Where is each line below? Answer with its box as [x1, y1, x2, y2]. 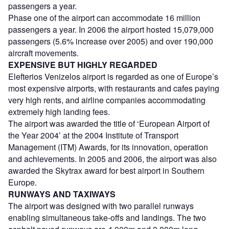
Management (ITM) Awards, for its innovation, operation [8, 141, 208, 153]
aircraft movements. [8, 47, 79, 59]
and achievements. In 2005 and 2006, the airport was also [8, 152, 217, 165]
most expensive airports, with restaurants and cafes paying [8, 82, 219, 94]
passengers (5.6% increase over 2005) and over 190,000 [8, 35, 213, 47]
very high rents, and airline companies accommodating [8, 94, 205, 106]
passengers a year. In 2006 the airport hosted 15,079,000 [8, 23, 214, 35]
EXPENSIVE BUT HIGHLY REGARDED [8, 58, 157, 71]
